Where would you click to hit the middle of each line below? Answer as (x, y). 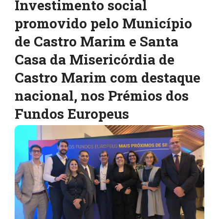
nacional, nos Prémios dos (102, 96)
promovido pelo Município (103, 23)
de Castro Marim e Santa (97, 42)
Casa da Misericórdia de (95, 60)
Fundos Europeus (72, 114)
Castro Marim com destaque (108, 78)
